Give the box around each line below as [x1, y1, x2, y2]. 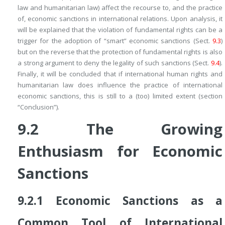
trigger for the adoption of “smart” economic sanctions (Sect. [18, 36, 212, 46]
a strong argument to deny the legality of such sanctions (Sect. [18, 58, 211, 68]
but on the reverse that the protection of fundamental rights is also [18, 47, 222, 57]
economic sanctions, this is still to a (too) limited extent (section [18, 91, 222, 101]
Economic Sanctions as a [55, 193, 222, 209]
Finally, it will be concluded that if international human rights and [18, 69, 222, 79]
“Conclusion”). [18, 102, 59, 112]
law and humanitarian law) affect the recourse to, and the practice [18, 3, 222, 13]
